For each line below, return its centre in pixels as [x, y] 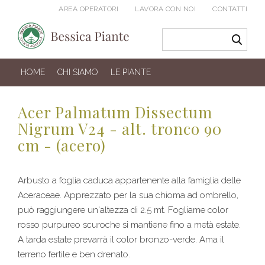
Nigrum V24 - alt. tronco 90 [120, 129]
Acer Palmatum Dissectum [115, 112]
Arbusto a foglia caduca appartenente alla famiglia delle [129, 181]
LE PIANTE [131, 72]
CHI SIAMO [78, 72]
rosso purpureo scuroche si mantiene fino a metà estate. [129, 225]
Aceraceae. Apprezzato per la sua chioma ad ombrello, [128, 195]
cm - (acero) [62, 146]
